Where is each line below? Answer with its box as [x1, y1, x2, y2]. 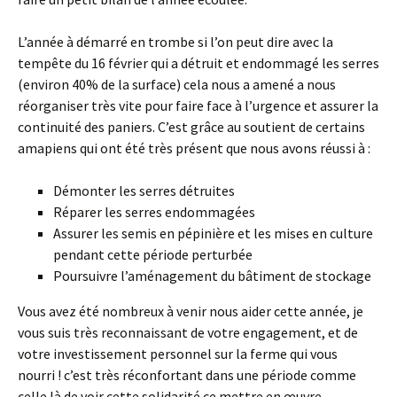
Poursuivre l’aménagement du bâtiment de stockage [53, 267, 371, 284]
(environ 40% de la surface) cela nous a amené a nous [18, 75, 336, 93]
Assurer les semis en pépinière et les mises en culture [53, 224, 373, 242]
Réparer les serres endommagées [53, 203, 255, 221]
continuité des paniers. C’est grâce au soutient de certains [18, 118, 365, 136]
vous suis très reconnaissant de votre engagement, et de [18, 323, 358, 341]
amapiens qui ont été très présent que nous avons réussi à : [18, 139, 370, 157]
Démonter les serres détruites [53, 182, 235, 199]
